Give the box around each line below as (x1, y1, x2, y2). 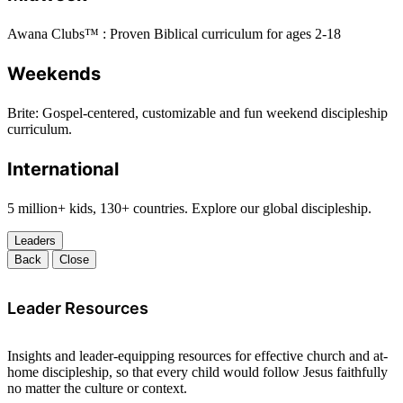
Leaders (14, 234, 56, 248)
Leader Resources (7, 299, 148, 318)
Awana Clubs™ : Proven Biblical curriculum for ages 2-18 (7, 26, 341, 42)
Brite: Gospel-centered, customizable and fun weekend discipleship (7, 105, 388, 121)
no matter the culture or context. (7, 381, 187, 397)
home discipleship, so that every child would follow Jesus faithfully (7, 364, 388, 381)
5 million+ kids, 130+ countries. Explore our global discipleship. (7, 201, 372, 217)
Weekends (7, 63, 101, 85)
